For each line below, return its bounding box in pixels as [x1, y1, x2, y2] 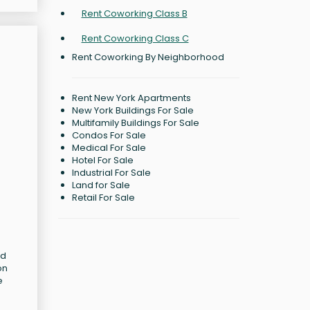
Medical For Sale [71, 141, 146, 154]
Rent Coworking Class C [81, 32, 189, 45]
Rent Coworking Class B [81, 7, 188, 20]
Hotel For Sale [71, 154, 134, 167]
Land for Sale [71, 179, 130, 192]
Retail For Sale [71, 191, 135, 204]
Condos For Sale [71, 129, 146, 142]
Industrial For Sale [71, 166, 151, 179]
